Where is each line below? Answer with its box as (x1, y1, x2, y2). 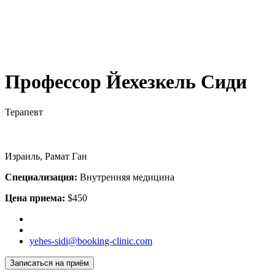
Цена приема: (5, 192, 65, 203)
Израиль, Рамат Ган (5, 150, 87, 161)
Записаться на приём (10, 258, 89, 268)
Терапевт (5, 106, 43, 117)
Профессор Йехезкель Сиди (5, 71, 247, 93)
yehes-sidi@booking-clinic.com (29, 235, 152, 246)
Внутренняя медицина (77, 171, 174, 182)
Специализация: (5, 171, 77, 182)
